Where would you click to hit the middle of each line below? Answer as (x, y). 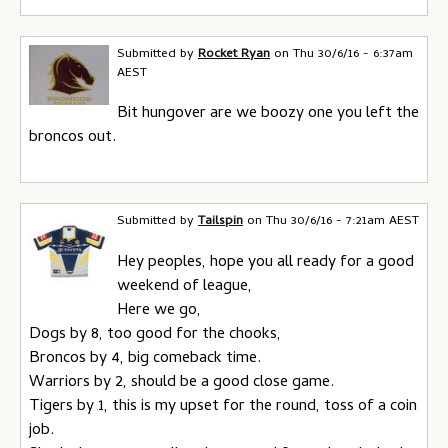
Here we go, (159, 310)
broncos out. (72, 138)
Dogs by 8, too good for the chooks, (155, 334)
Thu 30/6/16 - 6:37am (353, 54)
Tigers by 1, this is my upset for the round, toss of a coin (223, 406)
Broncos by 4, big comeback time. (145, 358)
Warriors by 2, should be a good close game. (181, 382)
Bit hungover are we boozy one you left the (268, 114)
